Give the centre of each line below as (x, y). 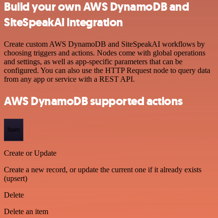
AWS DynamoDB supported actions (93, 101)
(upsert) (16, 178)
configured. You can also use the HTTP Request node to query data (107, 71)
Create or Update (30, 153)
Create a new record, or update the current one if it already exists (103, 169)
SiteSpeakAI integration (64, 23)
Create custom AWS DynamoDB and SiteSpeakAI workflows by (104, 44)
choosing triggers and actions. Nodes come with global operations (105, 53)
